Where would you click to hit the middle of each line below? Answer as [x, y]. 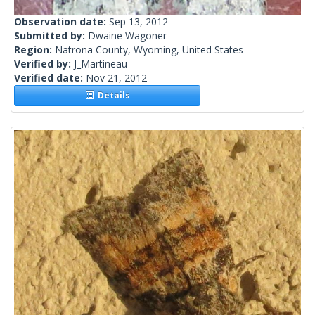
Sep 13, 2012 [139, 22]
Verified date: [50, 78]
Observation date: [62, 22]
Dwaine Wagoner [127, 36]
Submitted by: [51, 36]
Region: [34, 50]
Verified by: [44, 64]
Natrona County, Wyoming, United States [149, 50]
